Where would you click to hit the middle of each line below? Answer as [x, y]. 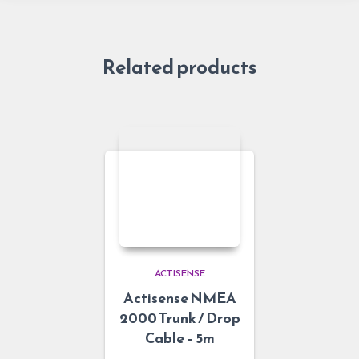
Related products [179, 67]
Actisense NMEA [179, 297]
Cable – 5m [179, 337]
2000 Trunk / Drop [179, 317]
